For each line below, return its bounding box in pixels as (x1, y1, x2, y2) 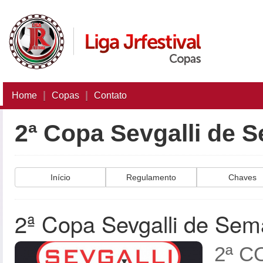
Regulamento (126, 173, 176, 182)
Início (50, 173, 70, 182)
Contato (94, 90, 127, 100)
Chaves (228, 173, 257, 182)
